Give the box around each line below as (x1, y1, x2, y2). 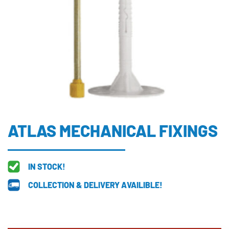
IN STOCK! (28, 162, 65, 172)
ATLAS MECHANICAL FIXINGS (8, 121, 218, 141)
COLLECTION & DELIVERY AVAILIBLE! (28, 180, 163, 190)
